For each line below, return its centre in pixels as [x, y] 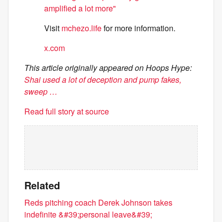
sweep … [41, 91]
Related [42, 185]
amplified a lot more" [80, 8]
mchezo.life [82, 28]
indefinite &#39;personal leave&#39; [88, 214]
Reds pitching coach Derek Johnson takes [98, 202]
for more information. [139, 28]
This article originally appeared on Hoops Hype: [108, 68]
